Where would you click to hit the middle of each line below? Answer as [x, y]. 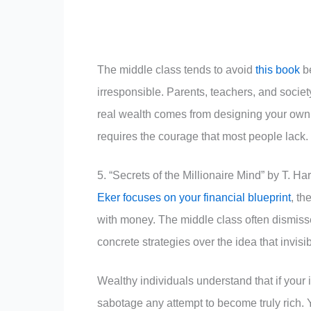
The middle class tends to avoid [176, 70]
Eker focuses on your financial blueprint [194, 198]
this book [278, 70]
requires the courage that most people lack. [203, 137]
